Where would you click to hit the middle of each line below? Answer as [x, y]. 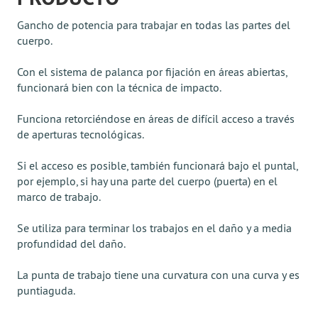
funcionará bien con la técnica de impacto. [119, 87]
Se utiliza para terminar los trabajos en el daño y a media [154, 228]
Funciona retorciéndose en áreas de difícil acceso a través [156, 119]
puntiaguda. [46, 290]
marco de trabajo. [59, 197]
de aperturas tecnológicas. [81, 134]
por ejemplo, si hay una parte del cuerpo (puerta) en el [147, 181]
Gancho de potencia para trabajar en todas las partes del [154, 25]
